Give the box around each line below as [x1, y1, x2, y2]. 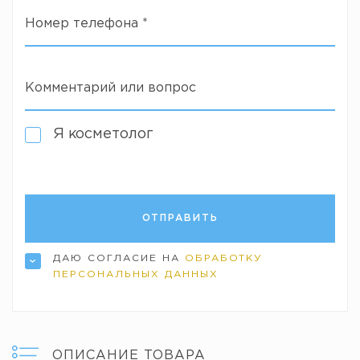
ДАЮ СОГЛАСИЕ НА [53, 254, 185, 263]
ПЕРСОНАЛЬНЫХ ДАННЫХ [53, 270, 219, 279]
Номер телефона [25, 18, 142, 30]
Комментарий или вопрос [25, 82, 196, 94]
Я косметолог [53, 128, 153, 141]
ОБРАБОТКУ [185, 254, 263, 263]
